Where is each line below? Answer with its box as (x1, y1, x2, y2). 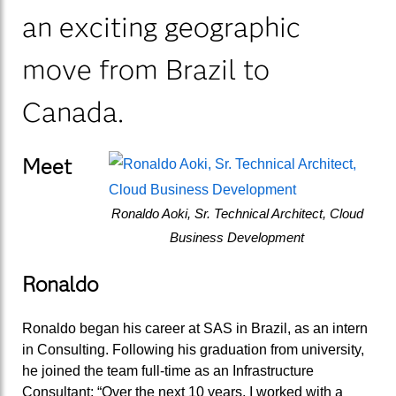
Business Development (170, 230, 304, 245)
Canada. (22, 94, 131, 129)
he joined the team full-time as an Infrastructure (22, 362, 314, 378)
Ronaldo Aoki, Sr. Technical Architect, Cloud (110, 206, 363, 221)
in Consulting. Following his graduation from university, (22, 341, 364, 357)
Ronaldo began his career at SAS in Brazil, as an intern (22, 320, 368, 336)
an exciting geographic (22, 9, 301, 44)
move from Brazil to (22, 51, 270, 87)
